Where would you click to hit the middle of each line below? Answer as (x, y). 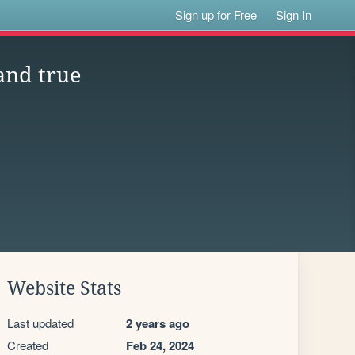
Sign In (294, 15)
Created (28, 345)
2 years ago (158, 323)
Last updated (40, 323)
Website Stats (64, 288)
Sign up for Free (216, 15)
